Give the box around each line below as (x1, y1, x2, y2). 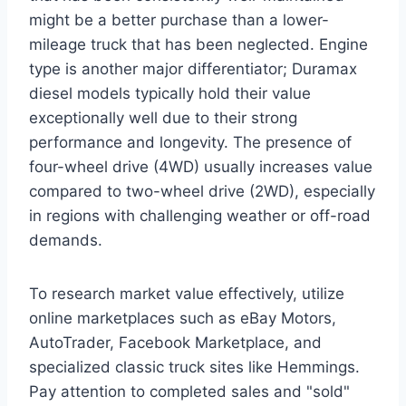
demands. (29, 230, 102, 249)
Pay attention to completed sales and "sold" (29, 382, 350, 401)
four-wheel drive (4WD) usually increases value (29, 157, 372, 176)
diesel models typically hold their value (29, 83, 311, 102)
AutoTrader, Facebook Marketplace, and (29, 333, 322, 352)
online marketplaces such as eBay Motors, (29, 308, 336, 327)
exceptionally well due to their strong (29, 108, 297, 127)
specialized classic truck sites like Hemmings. (29, 357, 360, 376)
